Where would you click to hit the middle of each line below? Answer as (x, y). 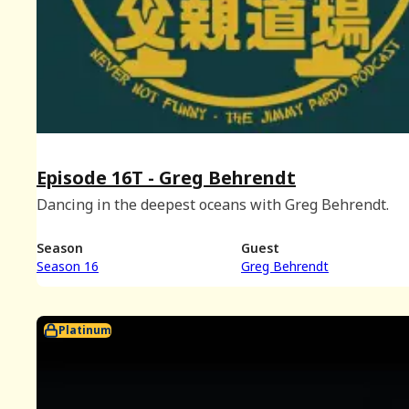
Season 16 (68, 267)
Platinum (85, 330)
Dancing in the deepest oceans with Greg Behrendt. (213, 204)
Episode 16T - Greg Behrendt (166, 177)
